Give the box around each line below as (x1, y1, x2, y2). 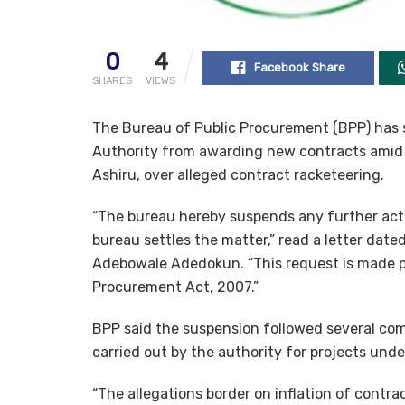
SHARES (92, 74, 132, 87)
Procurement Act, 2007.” (92, 278, 259, 296)
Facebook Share (253, 60, 345, 74)
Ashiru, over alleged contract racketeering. (92, 165, 384, 184)
